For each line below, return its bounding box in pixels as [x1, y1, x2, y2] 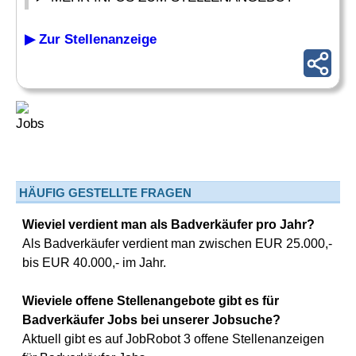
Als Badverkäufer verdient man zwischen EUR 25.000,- [22, 237, 332, 250]
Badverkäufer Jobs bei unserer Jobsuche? [22, 313, 281, 327]
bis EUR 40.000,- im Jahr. [22, 256, 166, 269]
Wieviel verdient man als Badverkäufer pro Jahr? [22, 218, 315, 231]
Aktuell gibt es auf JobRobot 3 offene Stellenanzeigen [22, 332, 324, 346]
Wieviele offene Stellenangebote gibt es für [22, 294, 279, 308]
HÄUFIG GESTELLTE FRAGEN [19, 186, 192, 199]
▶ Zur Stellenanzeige [25, 32, 157, 47]
